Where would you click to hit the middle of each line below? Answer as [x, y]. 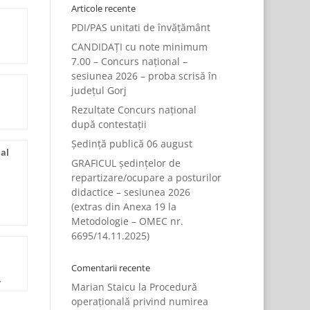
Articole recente [103, 8]
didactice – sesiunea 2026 [130, 192]
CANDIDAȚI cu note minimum [139, 47]
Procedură [173, 287]
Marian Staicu [103, 287]
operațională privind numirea [139, 301]
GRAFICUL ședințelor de [126, 163]
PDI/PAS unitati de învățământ [140, 27]
